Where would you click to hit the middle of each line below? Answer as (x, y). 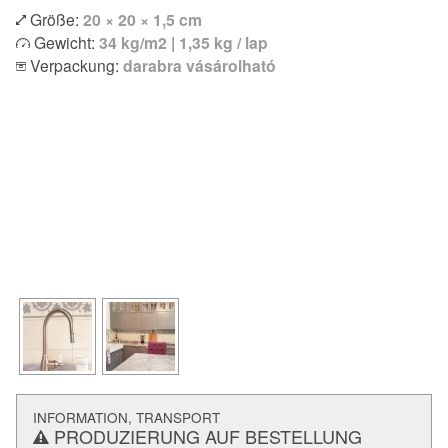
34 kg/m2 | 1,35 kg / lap (183, 42)
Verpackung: (74, 64)
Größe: (54, 18)
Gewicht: (64, 41)
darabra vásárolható (199, 65)
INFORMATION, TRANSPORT (126, 418)
